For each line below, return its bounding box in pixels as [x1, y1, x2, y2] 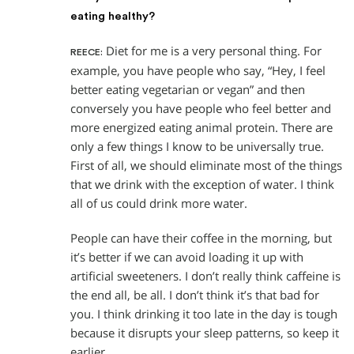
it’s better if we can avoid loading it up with [70, 249, 303, 265]
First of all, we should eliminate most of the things [70, 157, 342, 173]
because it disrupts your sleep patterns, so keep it [70, 325, 339, 341]
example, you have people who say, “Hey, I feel [70, 62, 326, 78]
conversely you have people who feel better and [70, 100, 331, 116]
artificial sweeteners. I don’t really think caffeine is [70, 268, 341, 284]
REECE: [70, 47, 103, 57]
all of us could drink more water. [70, 195, 247, 211]
